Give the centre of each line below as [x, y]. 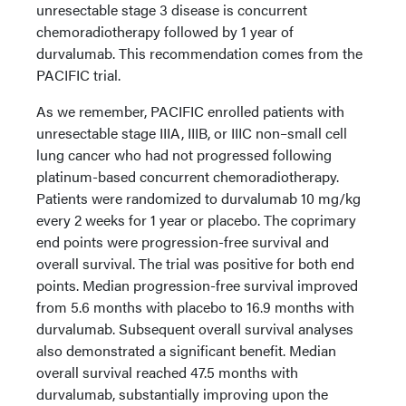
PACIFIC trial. [80, 75]
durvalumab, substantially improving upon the [182, 394]
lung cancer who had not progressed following [184, 155]
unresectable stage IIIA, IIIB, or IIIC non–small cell [192, 133]
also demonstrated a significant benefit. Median [186, 350]
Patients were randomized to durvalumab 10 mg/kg [198, 198]
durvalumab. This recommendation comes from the [199, 53]
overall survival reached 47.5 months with [167, 372]
